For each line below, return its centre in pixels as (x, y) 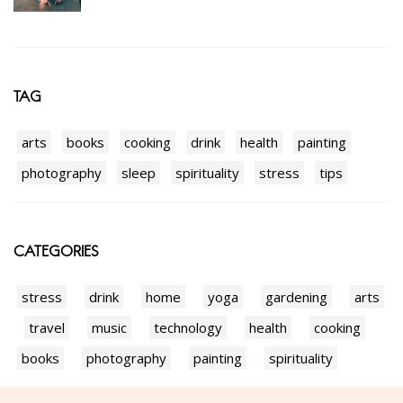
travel (47, 327)
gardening (296, 296)
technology (188, 327)
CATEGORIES (56, 251)
